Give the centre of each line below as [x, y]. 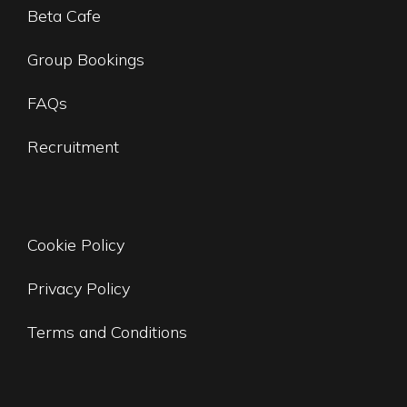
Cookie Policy [76, 244]
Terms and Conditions [107, 332]
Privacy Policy [79, 288]
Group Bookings [86, 59]
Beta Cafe [64, 15]
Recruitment [73, 146]
